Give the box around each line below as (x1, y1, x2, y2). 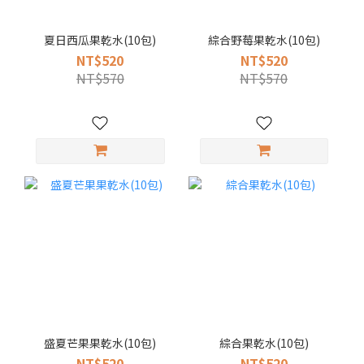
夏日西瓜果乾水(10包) (44, 31, 157, 48)
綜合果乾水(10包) (219, 335, 309, 351)
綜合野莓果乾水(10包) (207, 31, 320, 48)
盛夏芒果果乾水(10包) (44, 335, 157, 351)
